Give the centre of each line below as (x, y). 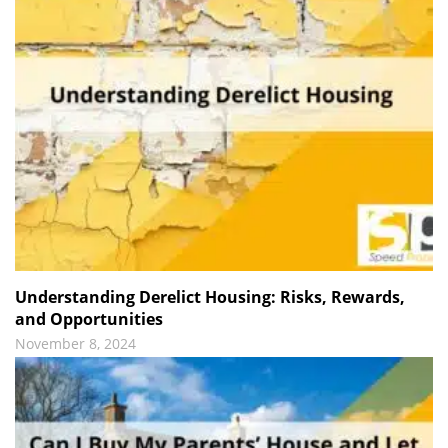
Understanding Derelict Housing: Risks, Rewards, (210, 296)
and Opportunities (89, 318)
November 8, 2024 (75, 343)
